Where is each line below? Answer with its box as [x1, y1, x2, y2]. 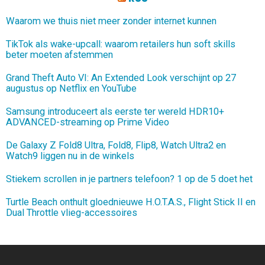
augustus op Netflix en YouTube [6, 82, 137, 94]
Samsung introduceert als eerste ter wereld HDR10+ [6, 105, 224, 117]
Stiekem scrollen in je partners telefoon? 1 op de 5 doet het [6, 173, 253, 185]
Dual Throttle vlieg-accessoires [6, 206, 137, 218]
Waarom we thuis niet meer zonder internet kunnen [6, 15, 216, 27]
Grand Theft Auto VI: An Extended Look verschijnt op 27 [6, 72, 236, 83]
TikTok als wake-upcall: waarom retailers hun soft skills [6, 38, 235, 50]
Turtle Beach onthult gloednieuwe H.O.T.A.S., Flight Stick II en [6, 196, 256, 208]
